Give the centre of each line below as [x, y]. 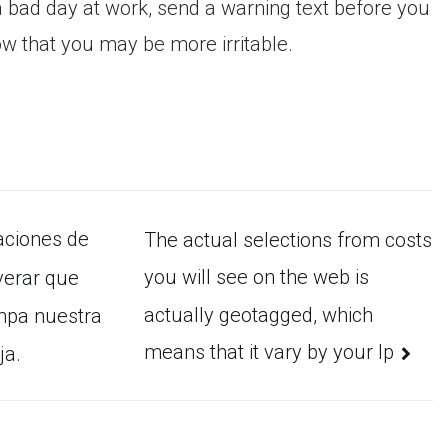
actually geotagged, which [258, 314]
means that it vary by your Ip [268, 351]
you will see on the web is [256, 277]
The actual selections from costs [287, 239]
